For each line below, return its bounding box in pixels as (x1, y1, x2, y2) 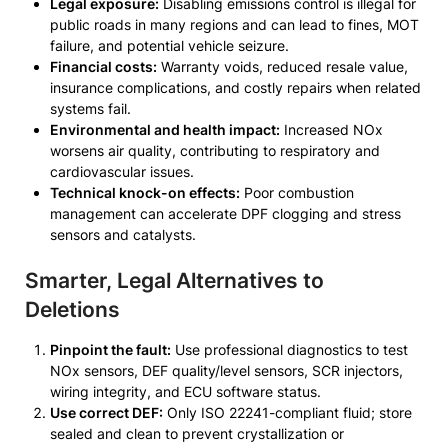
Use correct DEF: (50, 404, 163, 421)
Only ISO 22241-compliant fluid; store (163, 404, 412, 421)
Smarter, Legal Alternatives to (25, 268, 324, 293)
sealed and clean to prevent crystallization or (50, 425, 344, 442)
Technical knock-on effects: (50, 184, 240, 201)
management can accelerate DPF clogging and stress (50, 205, 401, 222)
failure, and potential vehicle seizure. (50, 37, 289, 54)
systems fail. (50, 100, 131, 117)
